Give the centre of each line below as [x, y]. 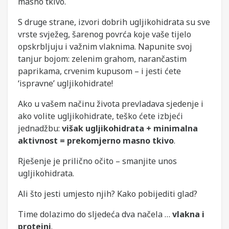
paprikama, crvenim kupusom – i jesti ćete [99, 71]
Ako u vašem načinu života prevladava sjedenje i [111, 104]
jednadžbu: [40, 128]
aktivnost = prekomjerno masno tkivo [96, 141]
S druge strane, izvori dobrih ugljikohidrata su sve [114, 22]
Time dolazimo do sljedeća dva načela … [95, 214]
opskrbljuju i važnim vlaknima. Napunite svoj [105, 47]
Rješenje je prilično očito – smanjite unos [97, 161]
